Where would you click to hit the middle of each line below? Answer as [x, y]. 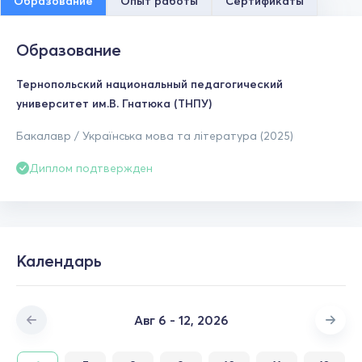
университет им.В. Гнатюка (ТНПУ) [114, 103]
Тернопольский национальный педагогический [149, 84]
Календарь [59, 260]
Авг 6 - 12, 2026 [181, 320]
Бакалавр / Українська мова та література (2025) [155, 136]
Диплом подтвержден [91, 168]
